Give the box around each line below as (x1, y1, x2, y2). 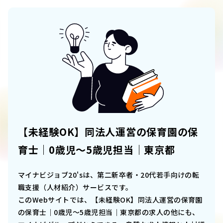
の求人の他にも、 (141, 207, 200, 218)
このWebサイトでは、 (18, 195, 92, 205)
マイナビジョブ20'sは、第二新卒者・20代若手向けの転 (18, 170, 200, 180)
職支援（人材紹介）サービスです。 (18, 182, 133, 193)
